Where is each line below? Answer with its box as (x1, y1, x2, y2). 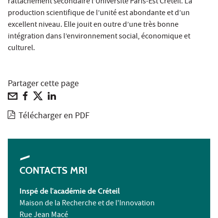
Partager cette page (8, 77, 79, 91)
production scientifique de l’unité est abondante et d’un (8, 7, 190, 19)
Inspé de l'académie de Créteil (19, 186, 120, 196)
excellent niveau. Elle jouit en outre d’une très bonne (8, 19, 179, 31)
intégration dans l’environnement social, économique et (8, 31, 190, 43)
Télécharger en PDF (18, 109, 90, 123)
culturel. (8, 42, 35, 54)
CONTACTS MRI (19, 164, 88, 176)
